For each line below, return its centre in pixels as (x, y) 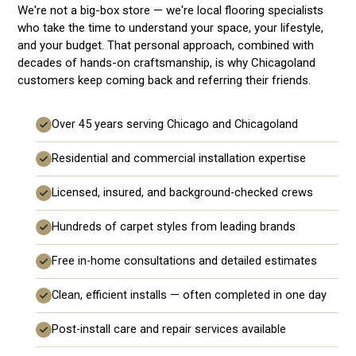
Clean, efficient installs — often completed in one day (189, 296)
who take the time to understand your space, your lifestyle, (171, 28)
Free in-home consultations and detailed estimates (184, 261)
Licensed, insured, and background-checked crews (182, 193)
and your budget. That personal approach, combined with (166, 46)
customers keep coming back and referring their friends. (164, 81)
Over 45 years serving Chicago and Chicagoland (174, 125)
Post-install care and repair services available (168, 330)
